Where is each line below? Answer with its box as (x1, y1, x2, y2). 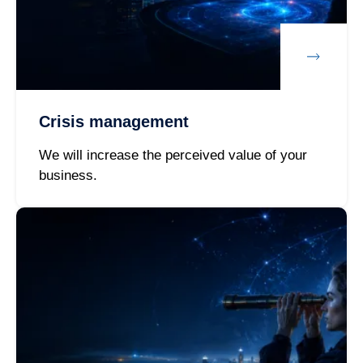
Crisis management (38, 113, 189, 131)
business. (38, 168, 97, 184)
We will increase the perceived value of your (38, 147, 307, 164)
